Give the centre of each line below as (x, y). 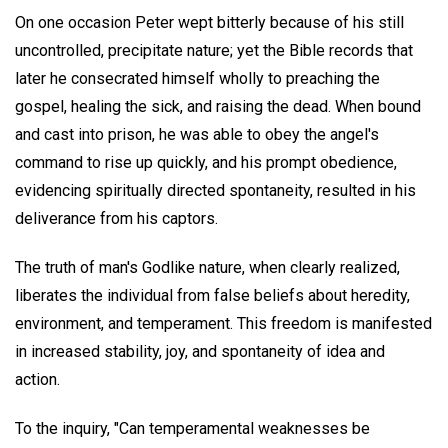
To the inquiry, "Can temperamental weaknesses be (192, 428)
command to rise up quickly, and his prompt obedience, (206, 163)
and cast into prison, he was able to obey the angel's (197, 135)
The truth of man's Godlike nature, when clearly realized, (207, 268)
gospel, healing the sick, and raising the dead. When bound (218, 107)
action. (37, 380)
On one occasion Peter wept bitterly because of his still (209, 23)
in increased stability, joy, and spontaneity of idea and (200, 352)
